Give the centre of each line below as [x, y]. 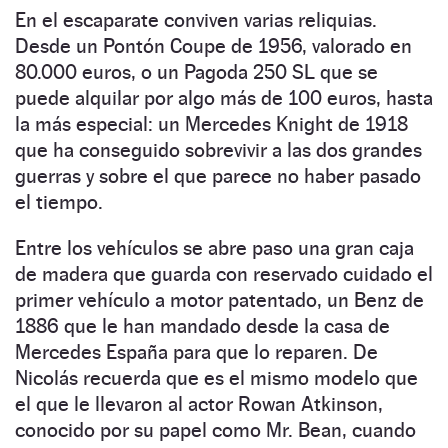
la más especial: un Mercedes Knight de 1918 [211, 123]
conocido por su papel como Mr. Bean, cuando [215, 429]
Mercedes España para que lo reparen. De [196, 351]
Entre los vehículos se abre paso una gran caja [214, 247]
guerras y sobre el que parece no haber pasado [218, 175]
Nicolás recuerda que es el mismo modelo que [216, 377]
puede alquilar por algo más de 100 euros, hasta [224, 97]
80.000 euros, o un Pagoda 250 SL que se [196, 71]
